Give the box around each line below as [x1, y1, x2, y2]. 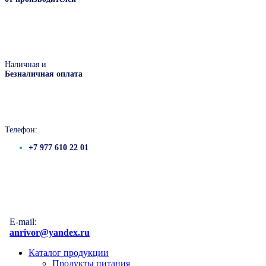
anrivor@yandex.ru [9, 227, 90, 237]
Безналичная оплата [5, 69, 83, 78]
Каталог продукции [28, 248, 109, 258]
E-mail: [9, 217, 37, 227]
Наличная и [5, 60, 46, 69]
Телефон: [5, 125, 37, 134]
